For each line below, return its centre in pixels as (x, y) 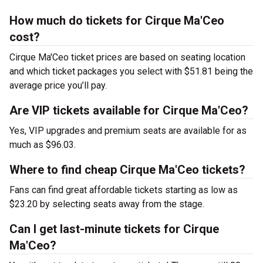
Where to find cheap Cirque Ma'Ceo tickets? (127, 170)
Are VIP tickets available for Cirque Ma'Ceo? (129, 110)
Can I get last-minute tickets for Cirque (114, 229)
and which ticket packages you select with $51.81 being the (131, 71)
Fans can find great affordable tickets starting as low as (124, 190)
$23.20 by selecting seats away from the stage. (107, 204)
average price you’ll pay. (58, 85)
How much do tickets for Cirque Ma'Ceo (117, 21)
